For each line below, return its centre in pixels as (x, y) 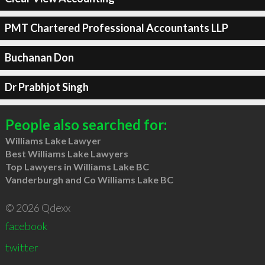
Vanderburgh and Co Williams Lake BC (89, 179)
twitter (22, 247)
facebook (26, 226)
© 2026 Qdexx (38, 207)
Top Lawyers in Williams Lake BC (77, 166)
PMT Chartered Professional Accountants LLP (116, 28)
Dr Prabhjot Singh (46, 87)
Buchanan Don (39, 57)
